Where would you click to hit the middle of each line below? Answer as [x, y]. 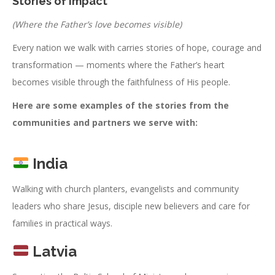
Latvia [53, 251]
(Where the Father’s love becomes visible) [97, 24]
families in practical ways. [62, 223]
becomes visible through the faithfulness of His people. [121, 82]
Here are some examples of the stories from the [121, 105]
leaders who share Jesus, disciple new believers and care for [131, 206]
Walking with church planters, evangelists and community [126, 188]
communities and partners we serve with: [105, 122]
